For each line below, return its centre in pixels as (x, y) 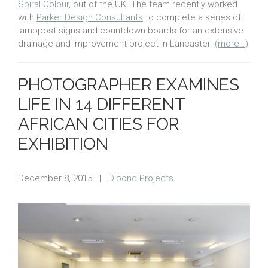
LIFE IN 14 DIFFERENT (101, 105)
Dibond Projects (141, 179)
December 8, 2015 (55, 179)
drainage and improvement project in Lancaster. (116, 44)
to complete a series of (192, 18)
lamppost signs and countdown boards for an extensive (131, 31)
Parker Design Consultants (90, 18)
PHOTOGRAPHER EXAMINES (129, 85)
